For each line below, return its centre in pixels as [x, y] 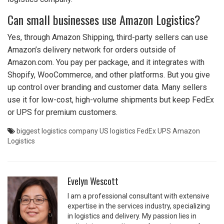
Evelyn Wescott [93, 181]
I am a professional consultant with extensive [138, 196]
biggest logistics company [57, 131]
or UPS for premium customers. [62, 112]
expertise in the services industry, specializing [139, 206]
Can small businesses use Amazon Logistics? [104, 20]
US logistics [117, 131]
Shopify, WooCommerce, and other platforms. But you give [109, 75]
